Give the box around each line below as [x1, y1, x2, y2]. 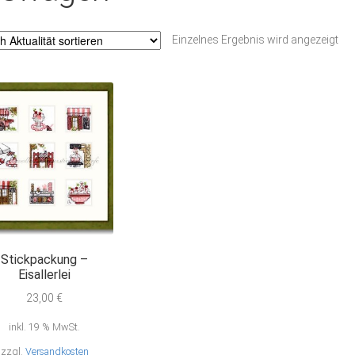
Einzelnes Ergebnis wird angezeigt [171, 33, 338, 47]
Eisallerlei [18, 267, 71, 283]
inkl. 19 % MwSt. [9, 320, 81, 333]
